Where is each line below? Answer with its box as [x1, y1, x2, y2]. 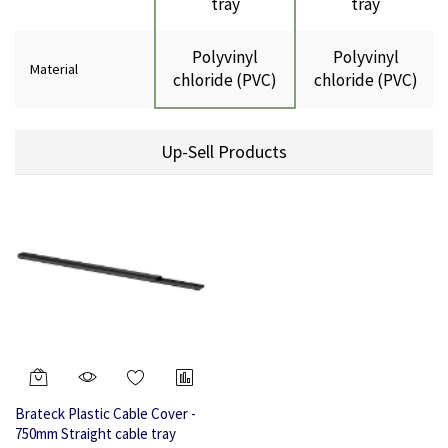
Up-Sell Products [161, 140, 287, 163]
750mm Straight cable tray [15, 423, 176, 443]
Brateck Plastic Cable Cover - [15, 403, 196, 423]
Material [30, 60, 78, 78]
